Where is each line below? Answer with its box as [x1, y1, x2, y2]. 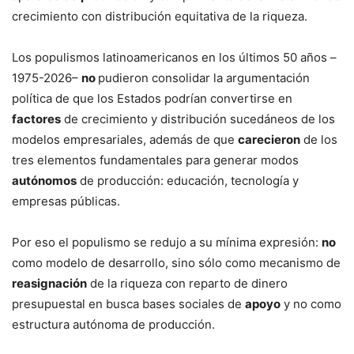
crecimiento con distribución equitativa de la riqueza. [12, 9, 307, 24]
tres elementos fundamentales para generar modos [12, 153, 299, 168]
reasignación [12, 276, 87, 291]
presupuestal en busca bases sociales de [12, 296, 245, 311]
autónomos [12, 173, 77, 188]
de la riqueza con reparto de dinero [87, 276, 288, 291]
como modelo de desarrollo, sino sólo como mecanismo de [12, 255, 341, 270]
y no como [281, 296, 341, 311]
